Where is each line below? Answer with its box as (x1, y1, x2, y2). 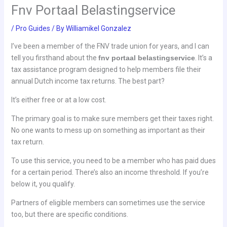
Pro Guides (15, 24, 50, 32)
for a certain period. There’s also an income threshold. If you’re (11, 168, 209, 176)
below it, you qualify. (11, 179, 75, 188)
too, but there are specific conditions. (11, 210, 128, 218)
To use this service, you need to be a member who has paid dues (11, 156, 216, 165)
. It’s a (195, 53, 212, 62)
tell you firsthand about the (11, 53, 98, 62)
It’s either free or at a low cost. (11, 95, 106, 104)
